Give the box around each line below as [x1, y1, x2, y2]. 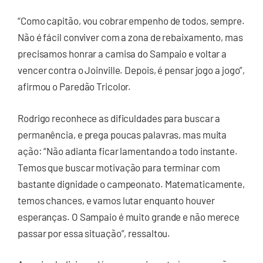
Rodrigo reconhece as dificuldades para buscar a [18, 112, 221, 124]
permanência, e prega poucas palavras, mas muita [18, 128, 227, 140]
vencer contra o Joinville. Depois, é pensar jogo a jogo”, [18, 64, 245, 76]
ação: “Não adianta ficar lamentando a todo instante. [18, 144, 238, 157]
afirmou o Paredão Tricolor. [18, 80, 131, 93]
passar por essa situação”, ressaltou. [18, 227, 171, 239]
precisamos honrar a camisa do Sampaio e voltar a [18, 48, 227, 60]
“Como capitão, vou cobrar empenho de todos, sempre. [18, 15, 245, 27]
